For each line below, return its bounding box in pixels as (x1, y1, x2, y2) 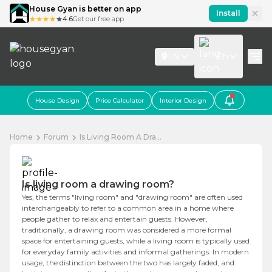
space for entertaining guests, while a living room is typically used (22, 236, 250, 245)
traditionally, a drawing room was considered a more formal (22, 225, 231, 234)
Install (216, 8, 240, 18)
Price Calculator (95, 96, 144, 104)
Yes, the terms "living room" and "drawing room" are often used (22, 192, 243, 202)
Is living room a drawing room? (22, 178, 174, 190)
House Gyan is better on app (29, 4, 141, 13)
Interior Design (160, 96, 206, 104)
